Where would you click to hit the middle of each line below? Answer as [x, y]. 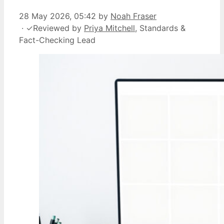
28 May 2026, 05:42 [57, 16]
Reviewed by [58, 28]
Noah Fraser [133, 16]
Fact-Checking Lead [57, 40]
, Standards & [160, 28]
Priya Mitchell [109, 28]
